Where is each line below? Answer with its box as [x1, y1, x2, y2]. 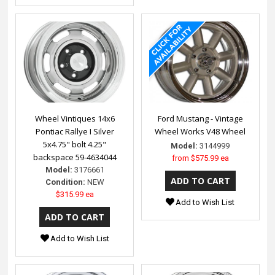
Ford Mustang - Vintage [157, 113, 243, 125]
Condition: [45, 177, 85, 187]
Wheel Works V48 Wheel [155, 126, 246, 137]
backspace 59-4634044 [33, 152, 117, 163]
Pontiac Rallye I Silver [35, 126, 114, 137]
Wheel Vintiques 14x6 [34, 113, 115, 125]
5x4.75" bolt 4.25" [43, 139, 107, 150]
